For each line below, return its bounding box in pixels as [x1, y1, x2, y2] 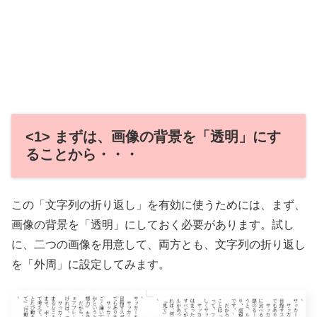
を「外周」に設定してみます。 [11, 258, 170, 270]
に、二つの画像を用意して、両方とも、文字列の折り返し [11, 238, 306, 250]
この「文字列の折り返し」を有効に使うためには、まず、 [11, 198, 306, 211]
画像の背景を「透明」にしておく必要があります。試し [11, 218, 294, 231]
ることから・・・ [25, 146, 139, 162]
